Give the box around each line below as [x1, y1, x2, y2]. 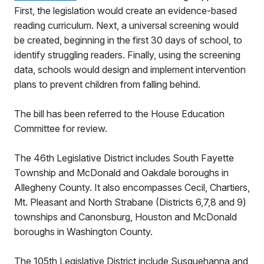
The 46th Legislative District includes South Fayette [14, 152, 234, 164]
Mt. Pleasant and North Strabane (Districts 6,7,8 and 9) [14, 196, 246, 208]
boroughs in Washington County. [14, 226, 153, 237]
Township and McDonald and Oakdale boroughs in [14, 167, 229, 179]
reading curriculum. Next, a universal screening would [14, 19, 239, 31]
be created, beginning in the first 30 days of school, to [14, 34, 242, 46]
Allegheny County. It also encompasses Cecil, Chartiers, [14, 181, 250, 193]
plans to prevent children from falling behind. [14, 78, 200, 90]
